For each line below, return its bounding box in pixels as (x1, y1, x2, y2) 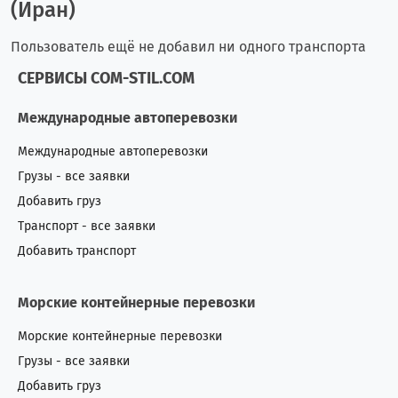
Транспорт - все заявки (18, 218, 155, 234)
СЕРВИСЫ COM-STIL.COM (18, 68, 195, 88)
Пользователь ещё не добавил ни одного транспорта (11, 37, 366, 55)
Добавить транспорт (18, 243, 136, 259)
